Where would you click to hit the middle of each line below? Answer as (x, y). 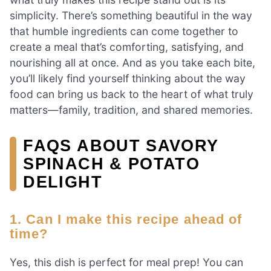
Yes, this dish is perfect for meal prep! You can (126, 263)
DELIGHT (63, 181)
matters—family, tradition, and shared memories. (131, 109)
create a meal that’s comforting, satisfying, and (127, 47)
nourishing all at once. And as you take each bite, (132, 62)
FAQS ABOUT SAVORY (121, 145)
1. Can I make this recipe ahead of (16, 220)
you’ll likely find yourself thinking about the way (128, 78)
